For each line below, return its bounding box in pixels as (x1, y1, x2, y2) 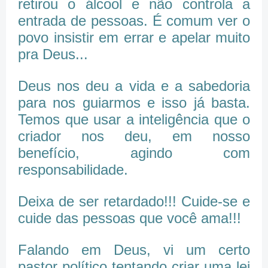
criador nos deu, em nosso (18, 128, 250, 145)
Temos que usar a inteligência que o (18, 111, 250, 128)
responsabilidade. (18, 162, 128, 178)
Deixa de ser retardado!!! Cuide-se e (18, 193, 250, 210)
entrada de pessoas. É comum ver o (18, 13, 250, 29)
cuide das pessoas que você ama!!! (18, 210, 241, 227)
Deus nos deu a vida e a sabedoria (18, 78, 250, 95)
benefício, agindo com (18, 145, 250, 162)
